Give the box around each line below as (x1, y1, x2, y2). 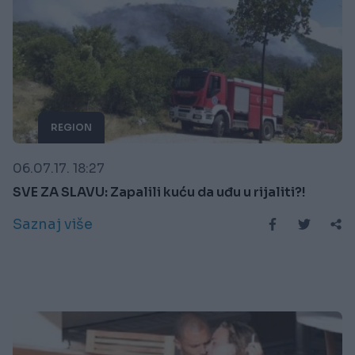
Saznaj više (13, 215, 93, 233)
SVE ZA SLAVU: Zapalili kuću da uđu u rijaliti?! (13, 183, 306, 200)
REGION (51, 120, 92, 133)
